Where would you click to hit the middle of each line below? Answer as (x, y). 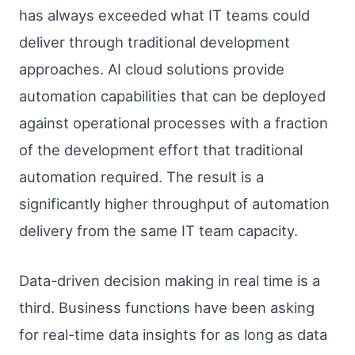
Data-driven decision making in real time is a (170, 281)
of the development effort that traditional (161, 150)
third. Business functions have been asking (167, 308)
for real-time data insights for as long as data (173, 335)
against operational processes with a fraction (174, 123)
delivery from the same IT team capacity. (158, 231)
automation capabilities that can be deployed (172, 96)
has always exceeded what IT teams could (164, 15)
